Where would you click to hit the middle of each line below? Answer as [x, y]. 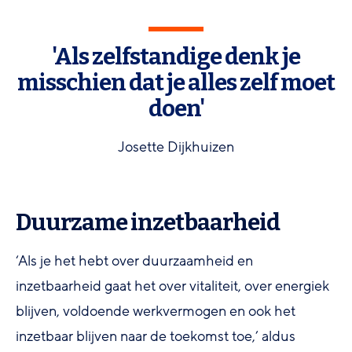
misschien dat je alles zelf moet [176, 82]
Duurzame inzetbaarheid [148, 222]
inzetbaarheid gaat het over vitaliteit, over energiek [172, 286]
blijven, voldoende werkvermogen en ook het [156, 311]
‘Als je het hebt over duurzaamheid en [134, 260]
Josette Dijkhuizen [176, 147]
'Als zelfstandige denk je [176, 57]
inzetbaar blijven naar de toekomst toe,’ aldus [156, 336]
